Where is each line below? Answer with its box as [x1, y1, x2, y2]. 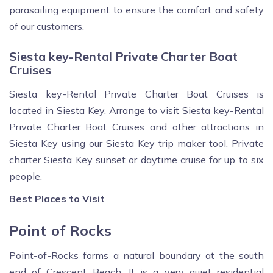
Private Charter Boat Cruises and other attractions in [9, 121, 264, 133]
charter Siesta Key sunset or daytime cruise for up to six [9, 154, 264, 166]
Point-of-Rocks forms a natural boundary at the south [9, 249, 264, 262]
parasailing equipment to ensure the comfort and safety [9, 4, 264, 16]
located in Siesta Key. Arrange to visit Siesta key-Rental [9, 104, 264, 117]
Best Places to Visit [9, 193, 105, 205]
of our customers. [9, 20, 84, 33]
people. [9, 170, 42, 183]
